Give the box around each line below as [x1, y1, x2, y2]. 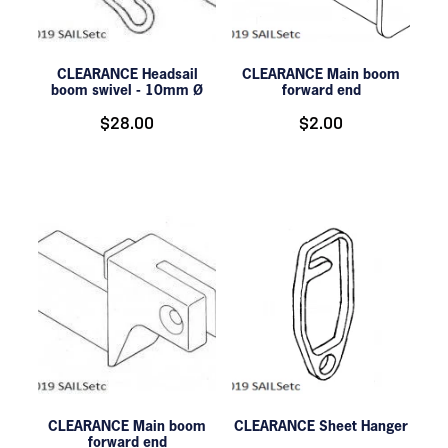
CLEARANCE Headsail [56, 64, 198, 84]
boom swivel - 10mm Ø [51, 80, 203, 100]
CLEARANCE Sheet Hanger [234, 416, 408, 436]
